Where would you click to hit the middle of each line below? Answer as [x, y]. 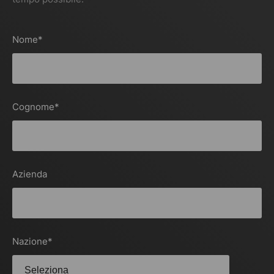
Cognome [33, 107]
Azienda [30, 174]
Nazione [30, 242]
